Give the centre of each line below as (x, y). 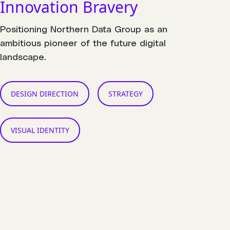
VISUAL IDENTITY (40, 130)
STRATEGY (126, 93)
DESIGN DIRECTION (45, 93)
